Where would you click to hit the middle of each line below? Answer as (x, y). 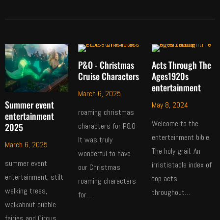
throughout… (171, 192)
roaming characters (107, 181)
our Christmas (99, 167)
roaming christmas (106, 112)
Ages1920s (170, 76)
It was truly (96, 139)
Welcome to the (175, 123)
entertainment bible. (181, 137)
